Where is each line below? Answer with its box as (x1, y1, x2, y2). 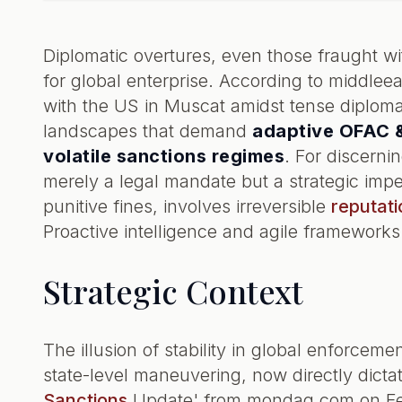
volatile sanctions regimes (43, 145, 284, 167)
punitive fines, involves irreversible (43, 196, 331, 217)
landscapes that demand (43, 120, 252, 142)
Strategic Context (43, 269, 303, 312)
